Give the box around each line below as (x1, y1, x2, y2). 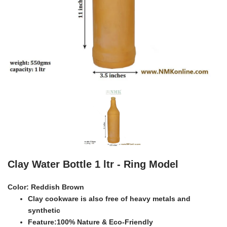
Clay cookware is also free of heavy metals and (28, 195, 191, 203)
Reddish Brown (29, 183, 84, 192)
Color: (8, 183, 29, 192)
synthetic (28, 206, 60, 215)
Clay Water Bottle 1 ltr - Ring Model (8, 159, 178, 170)
